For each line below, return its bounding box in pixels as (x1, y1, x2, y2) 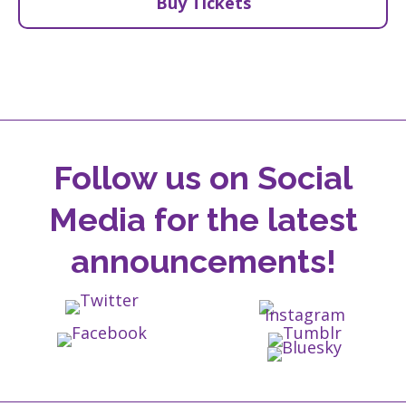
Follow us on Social (53, 158, 353, 197)
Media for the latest (48, 199, 358, 238)
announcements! (70, 241, 336, 280)
